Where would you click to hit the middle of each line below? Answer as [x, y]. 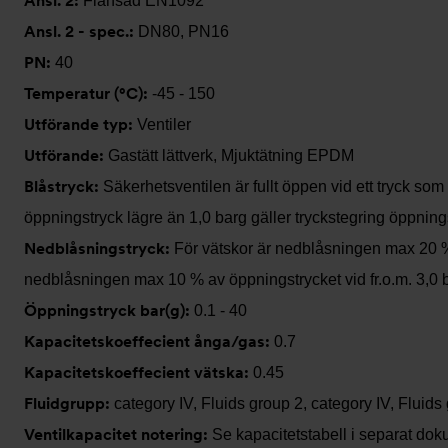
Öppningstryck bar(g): [109, 310]
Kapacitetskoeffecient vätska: [138, 372]
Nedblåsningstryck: [99, 248]
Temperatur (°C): [88, 93]
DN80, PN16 [183, 31]
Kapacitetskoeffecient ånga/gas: [149, 341]
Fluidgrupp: [69, 403]
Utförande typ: [80, 124]
